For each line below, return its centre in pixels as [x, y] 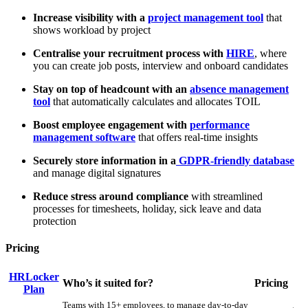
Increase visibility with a [90, 17]
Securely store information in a [104, 160]
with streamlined [227, 196]
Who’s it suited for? [108, 283]
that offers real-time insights [197, 137]
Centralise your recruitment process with [130, 53]
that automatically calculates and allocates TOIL [155, 101]
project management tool [206, 17]
